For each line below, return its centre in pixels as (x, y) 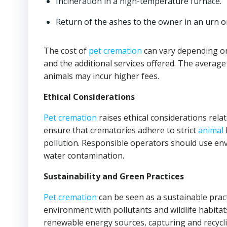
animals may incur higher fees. (101, 76)
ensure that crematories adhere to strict (121, 130)
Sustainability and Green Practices (114, 176)
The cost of (66, 51)
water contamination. (84, 156)
